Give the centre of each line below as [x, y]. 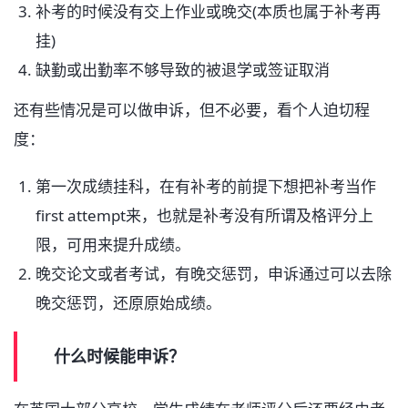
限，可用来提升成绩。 [113, 245]
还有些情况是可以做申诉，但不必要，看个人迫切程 [192, 110]
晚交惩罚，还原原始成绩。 [128, 303]
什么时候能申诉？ [119, 357]
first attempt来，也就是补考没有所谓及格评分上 [204, 216]
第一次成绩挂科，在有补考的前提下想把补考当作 [206, 187]
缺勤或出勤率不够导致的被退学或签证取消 [183, 70]
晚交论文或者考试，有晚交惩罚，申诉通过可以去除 [214, 274]
